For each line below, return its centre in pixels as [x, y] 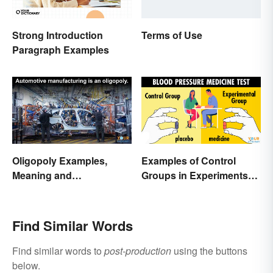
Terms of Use [172, 35]
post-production [138, 250]
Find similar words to [58, 250]
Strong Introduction [58, 35]
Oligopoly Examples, [60, 160]
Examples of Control [189, 160]
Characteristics [47, 190]
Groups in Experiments [195, 175]
